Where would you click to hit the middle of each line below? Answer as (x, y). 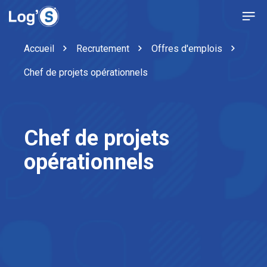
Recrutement (103, 49)
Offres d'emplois (187, 49)
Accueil (39, 49)
